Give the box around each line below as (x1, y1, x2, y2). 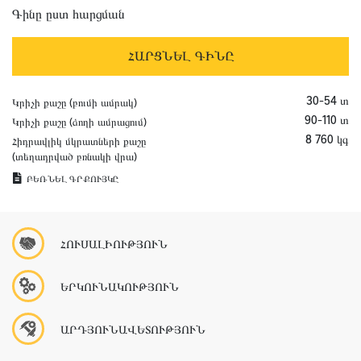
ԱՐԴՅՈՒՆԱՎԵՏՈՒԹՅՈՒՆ (60, 322, 205, 337)
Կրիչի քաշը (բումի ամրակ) (12, 97, 137, 109)
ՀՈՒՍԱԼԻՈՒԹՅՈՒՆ (60, 237, 168, 251)
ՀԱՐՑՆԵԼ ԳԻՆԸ (127, 48, 234, 64)
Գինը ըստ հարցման (12, 6, 125, 22)
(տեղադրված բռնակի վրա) (12, 151, 137, 163)
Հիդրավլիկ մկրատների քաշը (12, 135, 146, 147)
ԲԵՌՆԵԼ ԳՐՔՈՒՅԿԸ (27, 174, 118, 185)
